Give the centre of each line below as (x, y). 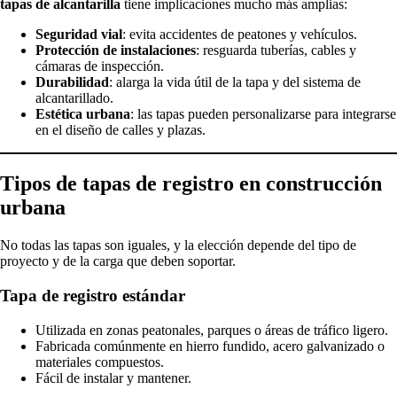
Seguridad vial (79, 35)
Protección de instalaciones (116, 51)
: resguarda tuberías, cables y (276, 51)
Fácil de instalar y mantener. (113, 378)
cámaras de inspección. (100, 66)
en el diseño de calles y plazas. (121, 130)
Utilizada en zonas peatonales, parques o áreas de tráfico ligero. (212, 330)
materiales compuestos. (100, 362)
